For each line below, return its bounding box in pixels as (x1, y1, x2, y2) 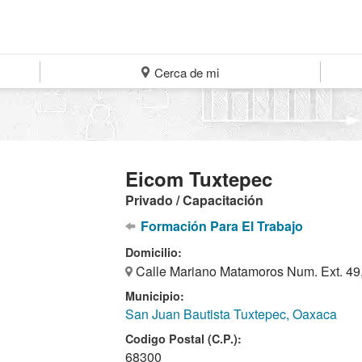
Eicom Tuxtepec (125, 165, 273, 192)
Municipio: (125, 288, 185, 304)
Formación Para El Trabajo (137, 217, 303, 235)
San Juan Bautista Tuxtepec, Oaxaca (125, 305, 338, 323)
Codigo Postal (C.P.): (125, 330, 242, 347)
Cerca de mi (151, 64, 220, 81)
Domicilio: (125, 244, 183, 260)
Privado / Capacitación (125, 191, 264, 209)
